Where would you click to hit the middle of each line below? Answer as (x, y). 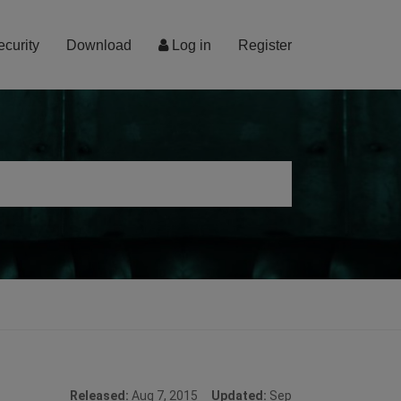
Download (99, 45)
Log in (190, 45)
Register (265, 45)
